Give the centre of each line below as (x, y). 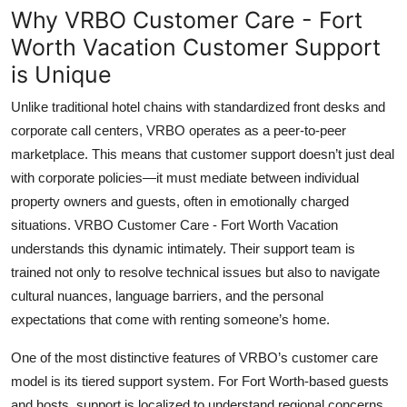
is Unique (61, 74)
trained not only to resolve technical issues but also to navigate (195, 272)
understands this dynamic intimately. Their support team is (183, 248)
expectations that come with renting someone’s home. (170, 319)
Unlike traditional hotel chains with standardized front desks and (198, 106)
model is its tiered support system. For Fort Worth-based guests (200, 381)
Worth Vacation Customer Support (196, 47)
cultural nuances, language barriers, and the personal (167, 295)
